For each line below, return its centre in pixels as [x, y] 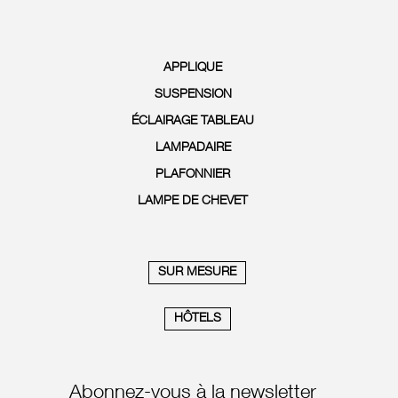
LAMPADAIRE [193, 148]
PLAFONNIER [193, 175]
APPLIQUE [193, 68]
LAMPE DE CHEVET [193, 201]
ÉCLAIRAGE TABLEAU [193, 121]
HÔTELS [197, 318]
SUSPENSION [193, 95]
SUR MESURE [198, 272]
